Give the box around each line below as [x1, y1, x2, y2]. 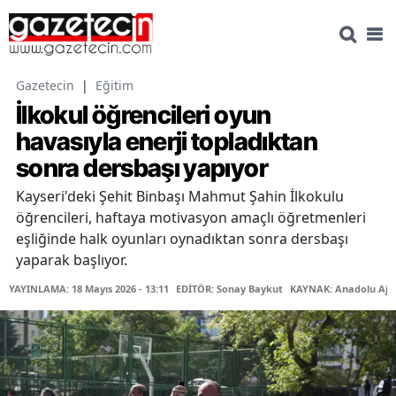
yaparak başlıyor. [16, 250, 127, 270]
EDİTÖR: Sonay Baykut [176, 282, 283, 296]
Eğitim [95, 77, 133, 95]
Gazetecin [16, 77, 74, 95]
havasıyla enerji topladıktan [16, 126, 318, 157]
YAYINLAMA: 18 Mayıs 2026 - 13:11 [9, 282, 169, 296]
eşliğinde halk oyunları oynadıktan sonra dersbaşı [16, 229, 348, 249]
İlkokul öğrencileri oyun [16, 100, 271, 131]
